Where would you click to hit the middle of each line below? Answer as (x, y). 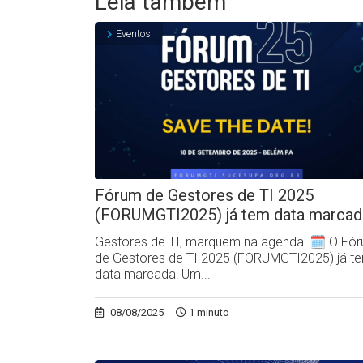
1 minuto (208, 313)
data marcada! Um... (153, 275)
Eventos (133, 34)
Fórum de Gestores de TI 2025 (204, 196)
